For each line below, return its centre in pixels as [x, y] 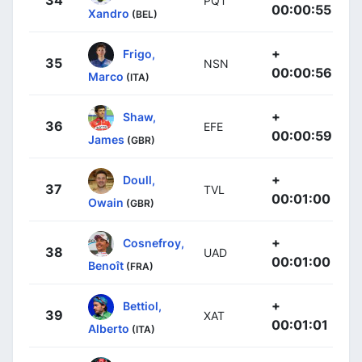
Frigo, [139, 53]
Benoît [106, 266]
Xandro [109, 14]
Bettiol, [142, 305]
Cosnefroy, [154, 242]
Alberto [109, 329]
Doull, [139, 179]
